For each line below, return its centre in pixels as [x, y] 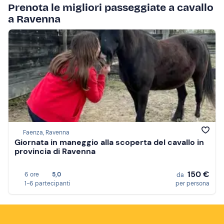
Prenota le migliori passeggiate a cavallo [111, 7]
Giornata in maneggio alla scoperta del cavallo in [109, 142]
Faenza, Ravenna [46, 133]
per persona [192, 183]
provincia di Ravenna [55, 151]
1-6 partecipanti [47, 183]
